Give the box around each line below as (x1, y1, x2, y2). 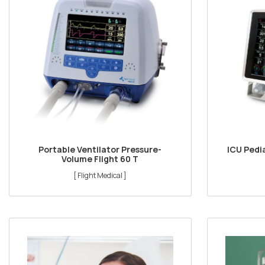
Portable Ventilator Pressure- (38, 144, 162, 156)
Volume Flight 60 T (62, 153, 139, 165)
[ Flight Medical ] (73, 170, 127, 181)
